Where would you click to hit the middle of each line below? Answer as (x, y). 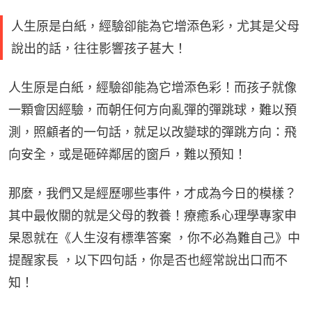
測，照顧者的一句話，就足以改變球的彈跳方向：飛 (153, 132)
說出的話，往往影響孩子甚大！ (99, 49)
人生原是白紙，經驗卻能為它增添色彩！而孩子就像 (153, 88)
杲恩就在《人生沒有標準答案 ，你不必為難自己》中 (154, 238)
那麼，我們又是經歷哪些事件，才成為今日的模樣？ (153, 194)
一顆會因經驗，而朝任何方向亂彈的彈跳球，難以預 (153, 110)
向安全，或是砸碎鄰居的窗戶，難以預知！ (127, 155)
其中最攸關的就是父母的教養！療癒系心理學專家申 (153, 216)
